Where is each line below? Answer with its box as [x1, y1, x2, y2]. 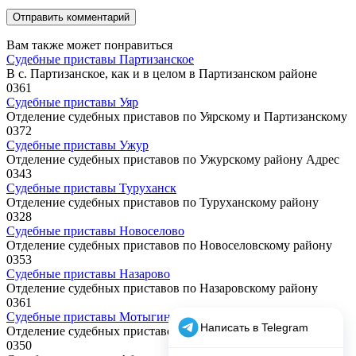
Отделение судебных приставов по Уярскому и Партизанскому [6, 110, 347, 124]
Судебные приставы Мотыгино [6, 310, 177, 324]
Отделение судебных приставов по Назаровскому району [6, 281, 318, 296]
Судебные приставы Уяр [6, 95, 138, 110]
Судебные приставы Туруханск [6, 181, 176, 195]
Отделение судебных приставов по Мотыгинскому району [6, 324, 325, 339]
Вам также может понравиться [6, 38, 172, 52]
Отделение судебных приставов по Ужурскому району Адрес [6, 153, 339, 167]
